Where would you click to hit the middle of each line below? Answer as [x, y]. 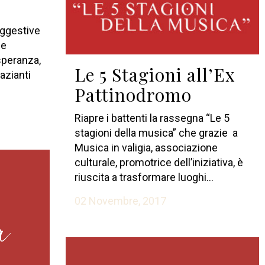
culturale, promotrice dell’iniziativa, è [159, 163]
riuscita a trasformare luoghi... [144, 177]
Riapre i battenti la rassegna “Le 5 [152, 118]
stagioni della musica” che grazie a [156, 133]
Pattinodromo [133, 95]
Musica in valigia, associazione [146, 148]
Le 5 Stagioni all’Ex [155, 75]
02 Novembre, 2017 [120, 201]
